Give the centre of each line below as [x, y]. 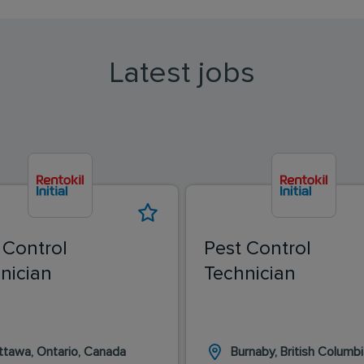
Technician [250, 273]
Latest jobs [182, 73]
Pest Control [258, 248]
